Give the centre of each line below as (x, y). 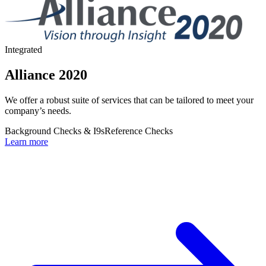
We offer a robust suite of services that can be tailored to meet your (129, 100)
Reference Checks (139, 131)
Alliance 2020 (46, 75)
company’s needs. (38, 110)
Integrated (23, 50)
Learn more (26, 141)
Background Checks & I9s (55, 131)
